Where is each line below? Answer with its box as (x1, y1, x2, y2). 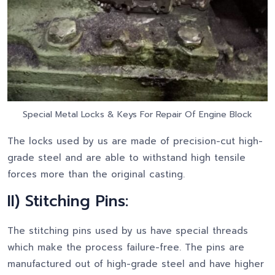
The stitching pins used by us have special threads (7, 224, 248, 238)
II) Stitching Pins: (7, 190, 128, 214)
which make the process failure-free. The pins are (7, 241, 244, 255)
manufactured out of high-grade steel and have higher (7, 257, 264, 271)
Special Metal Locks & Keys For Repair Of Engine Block (23, 108, 252, 122)
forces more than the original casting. (7, 168, 185, 182)
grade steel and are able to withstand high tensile (7, 151, 246, 165)
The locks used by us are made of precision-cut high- (7, 134, 263, 149)
